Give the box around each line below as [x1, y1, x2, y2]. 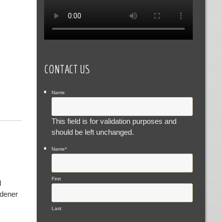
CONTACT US [44, 62, 90, 76]
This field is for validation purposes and [52, 116, 177, 125]
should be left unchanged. [52, 127, 134, 136]
